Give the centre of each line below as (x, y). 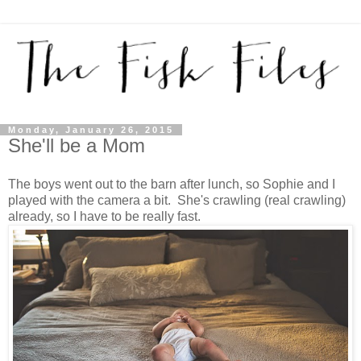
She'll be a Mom (77, 146)
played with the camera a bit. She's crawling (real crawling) (177, 201)
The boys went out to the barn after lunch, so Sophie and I (172, 185)
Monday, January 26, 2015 (91, 130)
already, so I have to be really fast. (108, 217)
